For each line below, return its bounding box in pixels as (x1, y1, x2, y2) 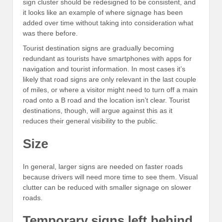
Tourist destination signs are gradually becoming (23, 44, 174, 52)
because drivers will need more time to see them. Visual (23, 172, 198, 181)
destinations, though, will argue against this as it (23, 106, 172, 114)
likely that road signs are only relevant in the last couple (23, 75, 196, 83)
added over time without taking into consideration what (23, 19, 193, 27)
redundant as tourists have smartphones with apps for (23, 54, 192, 62)
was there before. (23, 29, 78, 38)
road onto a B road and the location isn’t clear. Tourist (23, 96, 190, 104)
